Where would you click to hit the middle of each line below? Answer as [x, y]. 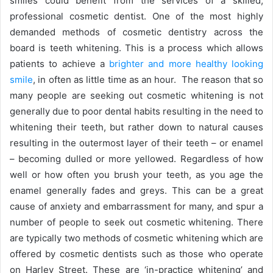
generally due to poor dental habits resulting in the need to [136, 112]
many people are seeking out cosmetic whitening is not [136, 96]
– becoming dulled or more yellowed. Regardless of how [136, 159]
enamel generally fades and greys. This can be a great [136, 191]
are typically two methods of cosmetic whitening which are [136, 238]
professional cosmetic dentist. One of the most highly [136, 16]
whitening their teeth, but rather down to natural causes [136, 127]
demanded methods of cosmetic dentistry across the [136, 32]
